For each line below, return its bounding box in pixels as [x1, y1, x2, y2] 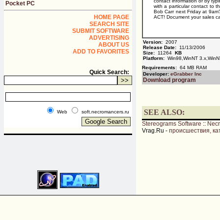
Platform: [143, 55, 165, 61]
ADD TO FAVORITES [73, 48, 129, 55]
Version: [143, 39, 163, 45]
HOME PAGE [94, 14, 129, 21]
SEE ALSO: [144, 108, 185, 116]
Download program [143, 77, 196, 83]
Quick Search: [89, 69, 129, 76]
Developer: [143, 71, 170, 77]
